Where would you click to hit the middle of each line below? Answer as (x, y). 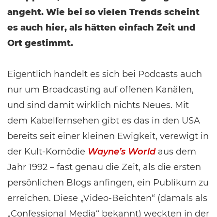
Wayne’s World (122, 152)
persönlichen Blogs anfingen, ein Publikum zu (108, 183)
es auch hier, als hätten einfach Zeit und (101, 28)
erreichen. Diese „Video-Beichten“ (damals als (107, 198)
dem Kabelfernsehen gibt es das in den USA (104, 121)
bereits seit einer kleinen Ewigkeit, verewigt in (108, 136)
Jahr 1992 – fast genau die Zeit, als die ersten (104, 167)
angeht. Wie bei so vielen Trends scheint (103, 12)
